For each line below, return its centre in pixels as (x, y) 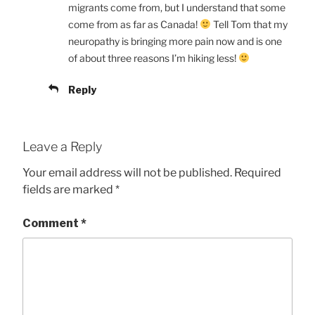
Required (258, 173)
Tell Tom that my (249, 24)
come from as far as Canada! (134, 24)
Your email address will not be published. (127, 173)
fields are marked (69, 190)
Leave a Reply (62, 146)
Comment (52, 224)
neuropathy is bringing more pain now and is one (175, 41)
